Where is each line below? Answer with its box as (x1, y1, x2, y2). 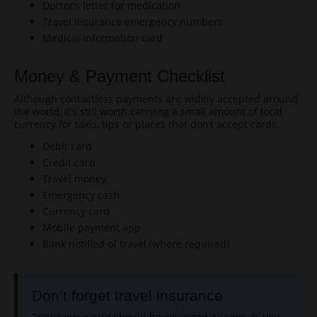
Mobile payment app (42, 221, 141, 234)
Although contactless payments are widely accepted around (14, 92, 298, 105)
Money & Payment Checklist (14, 67, 225, 86)
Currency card (42, 204, 110, 218)
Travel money (42, 172, 106, 185)
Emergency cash (42, 188, 120, 202)
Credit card (42, 156, 96, 169)
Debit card (42, 139, 92, 153)
